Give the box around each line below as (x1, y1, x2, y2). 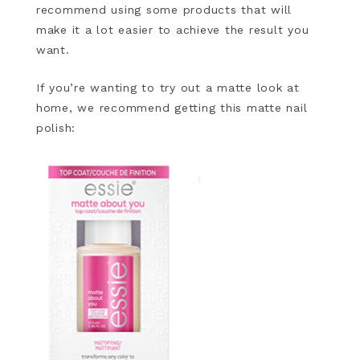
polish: (35, 121, 76, 134)
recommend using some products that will (35, 3, 292, 16)
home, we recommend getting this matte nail (35, 101, 308, 114)
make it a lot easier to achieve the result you (35, 23, 309, 36)
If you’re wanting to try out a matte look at (35, 81, 300, 94)
